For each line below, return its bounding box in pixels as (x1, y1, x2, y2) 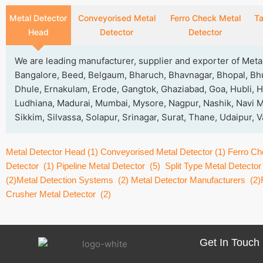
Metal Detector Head (6, 147, 85, 157)
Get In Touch (200, 237, 259, 248)
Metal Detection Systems (16, 175, 113, 185)
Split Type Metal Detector (165, 161, 261, 171)
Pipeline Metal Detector (56, 161, 145, 171)
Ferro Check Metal (170, 13, 241, 23)
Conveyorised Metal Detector (100, 147, 213, 157)
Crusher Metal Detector (6, 189, 96, 199)
